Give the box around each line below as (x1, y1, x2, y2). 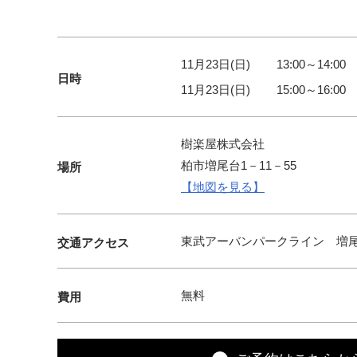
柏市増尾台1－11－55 (181, 159, 296, 173)
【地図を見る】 (181, 180, 265, 194)
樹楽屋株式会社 (181, 137, 265, 151)
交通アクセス (57, 236, 129, 250)
